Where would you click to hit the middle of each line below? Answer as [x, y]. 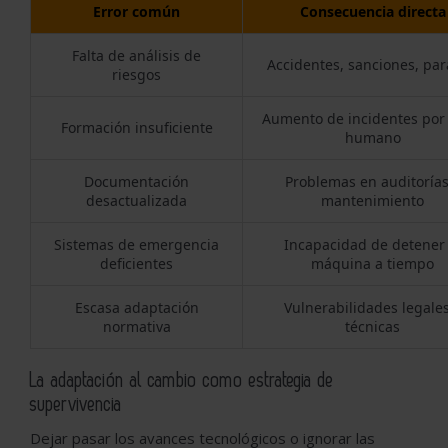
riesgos [136, 75]
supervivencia [76, 405]
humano [372, 138]
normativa [136, 327]
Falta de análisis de [136, 56]
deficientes [136, 264]
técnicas [372, 327]
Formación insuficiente [136, 128]
